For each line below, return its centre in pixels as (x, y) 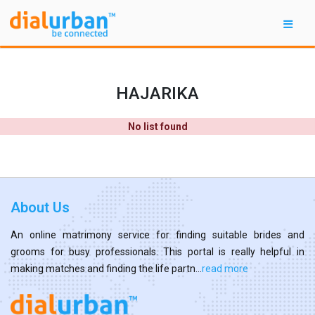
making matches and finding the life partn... (106, 268)
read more (225, 268)
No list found (157, 126)
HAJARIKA (157, 93)
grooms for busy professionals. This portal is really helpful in (157, 251)
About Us (40, 207)
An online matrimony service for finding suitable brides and (157, 234)
